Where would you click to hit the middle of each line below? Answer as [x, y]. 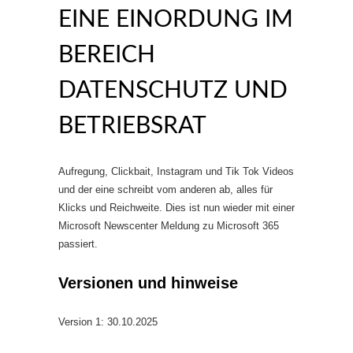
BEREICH [107, 55]
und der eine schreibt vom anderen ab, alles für [165, 190]
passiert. [78, 244]
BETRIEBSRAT [132, 126]
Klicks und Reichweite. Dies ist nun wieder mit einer [176, 208]
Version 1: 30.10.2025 [108, 322]
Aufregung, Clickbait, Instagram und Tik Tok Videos [176, 171]
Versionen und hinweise [148, 283]
